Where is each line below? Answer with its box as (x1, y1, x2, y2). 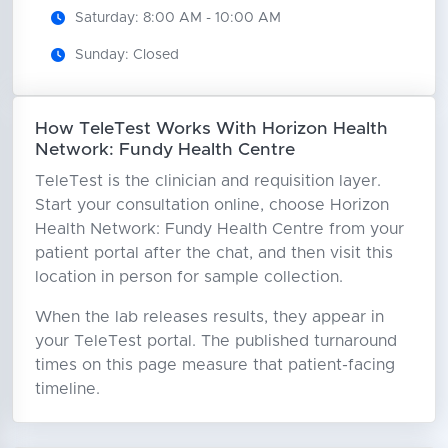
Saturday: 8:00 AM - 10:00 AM (74, 10, 281, 25)
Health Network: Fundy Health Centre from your (34, 220, 404, 237)
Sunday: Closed (74, 47, 179, 62)
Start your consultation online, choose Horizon (34, 196, 389, 213)
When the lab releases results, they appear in (34, 308, 384, 325)
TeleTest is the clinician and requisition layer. (34, 172, 381, 189)
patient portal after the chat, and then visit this (34, 244, 393, 261)
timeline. (34, 380, 100, 397)
